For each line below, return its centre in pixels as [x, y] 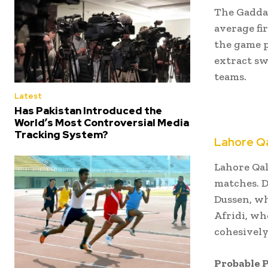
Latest [28, 96]
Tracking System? [61, 134]
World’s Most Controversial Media [102, 122]
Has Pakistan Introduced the [88, 110]
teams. [230, 76]
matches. [237, 183]
